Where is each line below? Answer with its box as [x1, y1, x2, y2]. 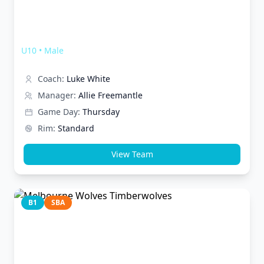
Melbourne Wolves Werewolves [21, 29, 186, 43]
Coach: [38, 73, 64, 84]
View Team [111, 148, 153, 160]
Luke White [67, 73, 110, 84]
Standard [58, 123, 94, 134]
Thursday [82, 106, 120, 117]
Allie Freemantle [78, 90, 143, 101]
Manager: [38, 90, 76, 101]
